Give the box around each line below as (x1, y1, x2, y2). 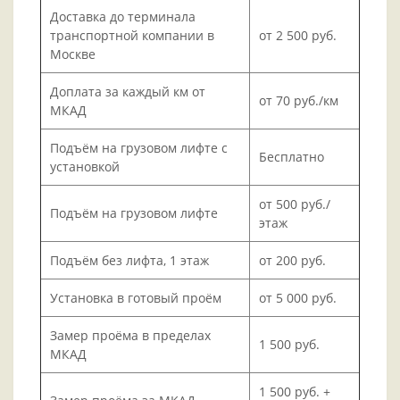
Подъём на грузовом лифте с (50, 139, 228, 157)
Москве (50, 46, 96, 63)
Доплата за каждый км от (50, 83, 205, 101)
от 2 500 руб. (259, 27, 337, 45)
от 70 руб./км (259, 92, 338, 110)
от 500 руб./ (259, 196, 330, 213)
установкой (50, 158, 120, 176)
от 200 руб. (259, 252, 326, 270)
